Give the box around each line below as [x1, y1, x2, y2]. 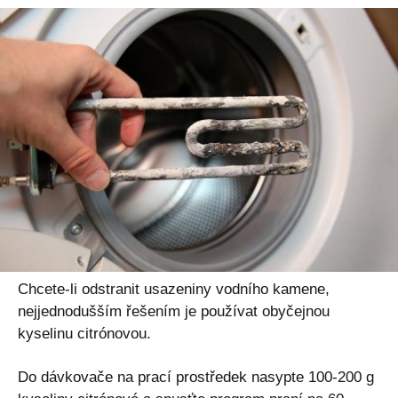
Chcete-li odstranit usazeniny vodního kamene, [18, 281, 330, 298]
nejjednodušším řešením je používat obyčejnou [18, 303, 330, 321]
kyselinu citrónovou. [18, 325, 151, 343]
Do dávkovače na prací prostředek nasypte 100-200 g [18, 369, 374, 386]
